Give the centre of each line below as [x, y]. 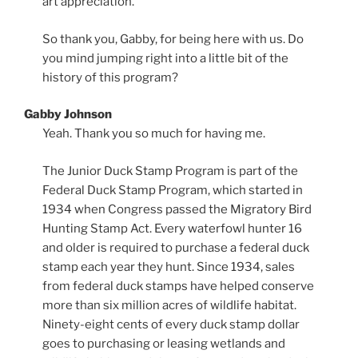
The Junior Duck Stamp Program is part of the [170, 171]
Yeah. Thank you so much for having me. [153, 134]
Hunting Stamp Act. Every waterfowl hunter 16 [172, 228]
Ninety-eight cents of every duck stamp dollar [171, 324]
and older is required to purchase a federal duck [175, 247]
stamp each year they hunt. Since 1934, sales [168, 267]
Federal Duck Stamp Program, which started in [172, 190]
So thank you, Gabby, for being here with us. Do [173, 39]
